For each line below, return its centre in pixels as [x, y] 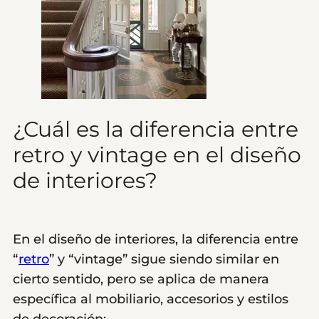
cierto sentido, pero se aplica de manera [141, 279]
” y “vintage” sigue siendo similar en [164, 260]
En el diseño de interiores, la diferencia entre [156, 240]
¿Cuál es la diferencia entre [156, 129]
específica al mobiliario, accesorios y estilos [151, 299]
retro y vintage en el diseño [157, 155]
